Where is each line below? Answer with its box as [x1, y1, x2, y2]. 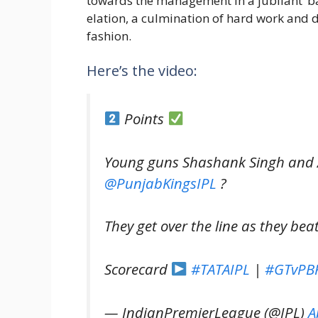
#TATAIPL [191, 258, 251, 279]
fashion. [87, 27, 131, 44]
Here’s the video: [87, 61, 197, 81]
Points [121, 109, 168, 129]
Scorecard [104, 258, 171, 279]
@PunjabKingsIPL [104, 172, 216, 193]
